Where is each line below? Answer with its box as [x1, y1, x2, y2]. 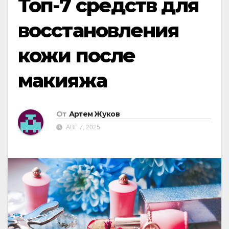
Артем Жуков [68, 109, 120, 119]
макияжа [18, 68, 107, 93]
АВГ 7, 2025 [64, 124, 100, 131]
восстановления [18, 18, 179, 42]
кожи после [18, 43, 135, 67]
